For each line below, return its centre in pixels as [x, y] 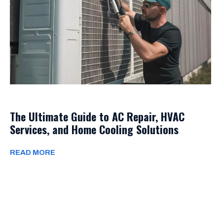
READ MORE [33, 153]
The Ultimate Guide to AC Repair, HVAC [97, 117]
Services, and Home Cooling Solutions [94, 129]
